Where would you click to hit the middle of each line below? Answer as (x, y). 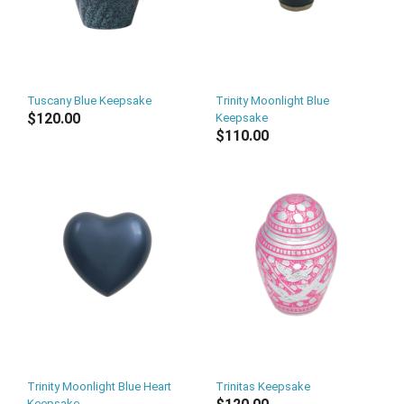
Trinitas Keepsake (263, 386)
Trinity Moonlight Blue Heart (99, 386)
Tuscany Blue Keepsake (89, 101)
